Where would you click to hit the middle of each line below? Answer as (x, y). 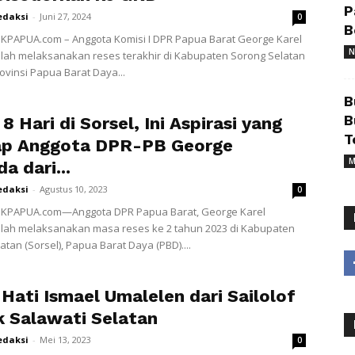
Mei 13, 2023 (65, 340)
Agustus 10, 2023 (74, 189)
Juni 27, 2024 (65, 16)
